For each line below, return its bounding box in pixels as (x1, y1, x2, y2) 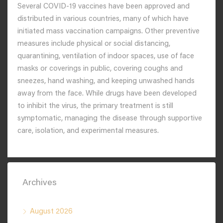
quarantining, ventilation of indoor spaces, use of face (17, 53, 194, 60)
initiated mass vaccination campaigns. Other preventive (17, 28, 200, 35)
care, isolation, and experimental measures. (17, 127, 159, 135)
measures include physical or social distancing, (17, 40, 170, 48)
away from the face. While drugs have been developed (17, 90, 197, 98)
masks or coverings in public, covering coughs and (17, 65, 183, 73)
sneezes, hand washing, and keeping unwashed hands (17, 78, 195, 85)
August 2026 (30, 208, 73, 216)
